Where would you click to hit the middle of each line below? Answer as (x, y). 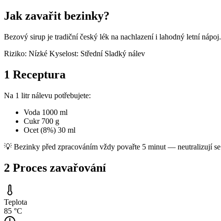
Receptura (38, 74)
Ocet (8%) (40, 130)
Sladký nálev (125, 53)
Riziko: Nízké (27, 53)
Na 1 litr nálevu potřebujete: (47, 95)
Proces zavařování (58, 167)
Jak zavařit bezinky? (57, 16)
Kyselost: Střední (77, 53)
